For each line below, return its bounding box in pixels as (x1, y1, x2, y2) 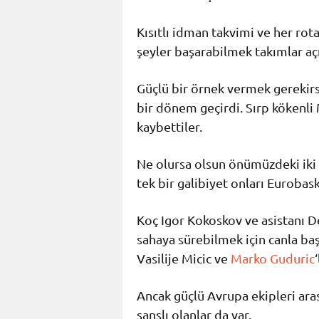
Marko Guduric (231, 251, 315, 266)
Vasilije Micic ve (137, 251, 231, 266)
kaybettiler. (137, 119, 202, 135)
